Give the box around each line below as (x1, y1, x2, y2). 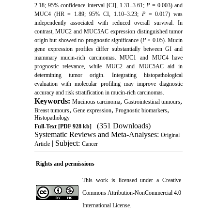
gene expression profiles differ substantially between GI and (34, 46, 183, 53)
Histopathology (34, 114, 70, 122)
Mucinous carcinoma (72, 98, 120, 106)
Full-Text (34, 123, 57, 130)
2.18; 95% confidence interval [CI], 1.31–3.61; (34, 2, 147, 9)
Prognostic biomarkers (115, 107, 167, 114)
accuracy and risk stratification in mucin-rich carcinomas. (34, 89, 164, 96)
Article (34, 140, 50, 148)
